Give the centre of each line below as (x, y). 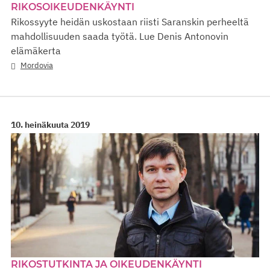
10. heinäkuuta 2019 (50, 125)
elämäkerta (36, 50)
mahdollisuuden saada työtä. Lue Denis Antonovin (120, 36)
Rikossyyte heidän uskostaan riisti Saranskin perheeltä (130, 21)
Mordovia (36, 65)
